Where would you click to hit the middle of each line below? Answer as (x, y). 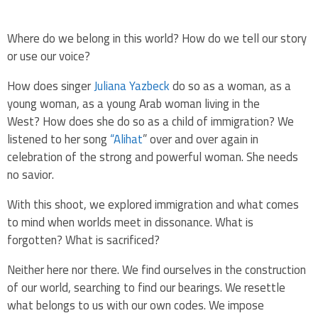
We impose (236, 305)
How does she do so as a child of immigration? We (168, 121)
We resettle (255, 287)
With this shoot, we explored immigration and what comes (153, 204)
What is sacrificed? (113, 240)
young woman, (45, 103)
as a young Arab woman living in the (171, 103)
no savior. (31, 174)
